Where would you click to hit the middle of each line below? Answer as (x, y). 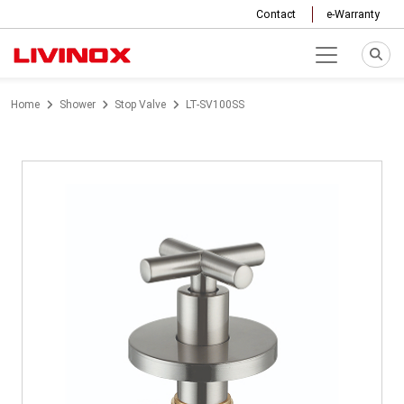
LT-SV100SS (215, 105)
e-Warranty (353, 14)
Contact (276, 14)
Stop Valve (140, 105)
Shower (77, 105)
